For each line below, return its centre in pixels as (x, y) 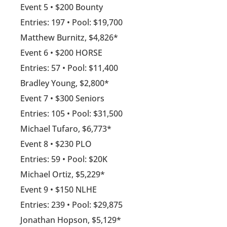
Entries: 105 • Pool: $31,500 (71, 114)
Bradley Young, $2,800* (65, 83)
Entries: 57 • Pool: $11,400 (69, 68)
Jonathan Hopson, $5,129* (71, 220)
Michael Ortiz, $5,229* (63, 175)
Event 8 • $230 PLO (56, 144)
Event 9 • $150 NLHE (59, 190)
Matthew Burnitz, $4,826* (69, 38)
